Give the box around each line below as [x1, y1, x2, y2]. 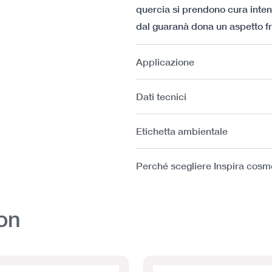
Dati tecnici [136, 90, 186, 102]
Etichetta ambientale [136, 124, 228, 137]
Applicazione [136, 55, 194, 67]
